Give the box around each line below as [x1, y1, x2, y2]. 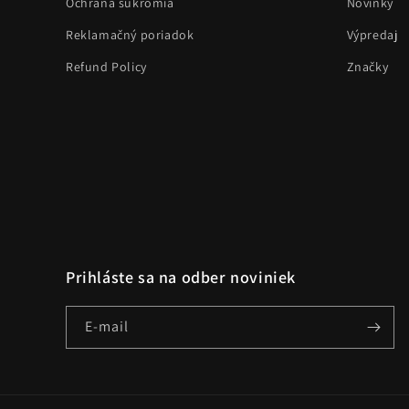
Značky [346, 58, 389, 75]
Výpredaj [346, 26, 398, 43]
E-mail [85, 317, 129, 336]
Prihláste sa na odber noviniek [66, 267, 296, 288]
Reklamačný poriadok [66, 26, 194, 43]
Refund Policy [66, 58, 147, 75]
